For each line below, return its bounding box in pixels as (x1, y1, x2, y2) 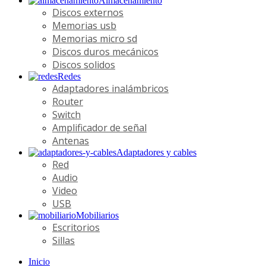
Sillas (52, 233, 75, 247)
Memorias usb (52, 18, 116, 32)
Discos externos (52, 5, 123, 19)
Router (52, 94, 83, 108)
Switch (52, 107, 81, 121)
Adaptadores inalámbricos (52, 81, 169, 95)
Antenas (52, 134, 89, 147)
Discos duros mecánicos (52, 45, 159, 58)
